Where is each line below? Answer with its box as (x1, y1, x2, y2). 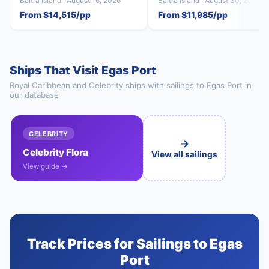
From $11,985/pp (158, 10, 228, 20)
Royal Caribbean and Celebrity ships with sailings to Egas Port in (10, 80, 252, 91)
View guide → (22, 162, 68, 171)
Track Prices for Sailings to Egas (26, 235, 243, 252)
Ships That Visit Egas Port (10, 62, 156, 77)
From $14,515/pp (20, 10, 91, 20)
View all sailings (151, 150, 218, 160)
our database (10, 90, 59, 100)
